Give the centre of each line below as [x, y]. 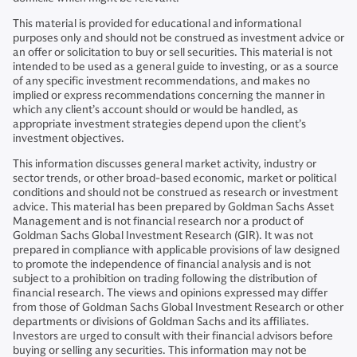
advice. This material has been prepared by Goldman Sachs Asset [173, 207]
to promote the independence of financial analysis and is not [162, 265]
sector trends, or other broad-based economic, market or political [175, 178]
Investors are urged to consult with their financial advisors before [173, 336]
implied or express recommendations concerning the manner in [169, 96]
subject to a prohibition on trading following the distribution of [165, 279]
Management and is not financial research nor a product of [158, 222]
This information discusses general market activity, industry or [165, 164]
